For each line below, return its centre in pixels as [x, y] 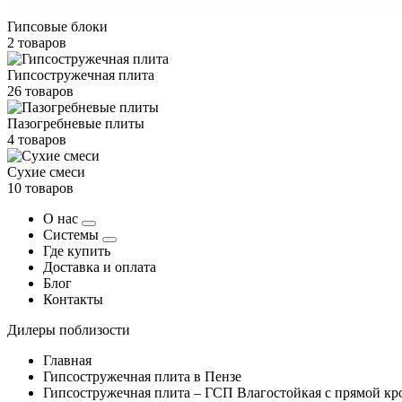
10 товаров [40, 188]
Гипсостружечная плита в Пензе [142, 376]
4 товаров [37, 140]
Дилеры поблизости [69, 330]
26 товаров [40, 91]
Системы [73, 235]
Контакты [73, 299]
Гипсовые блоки [57, 26]
